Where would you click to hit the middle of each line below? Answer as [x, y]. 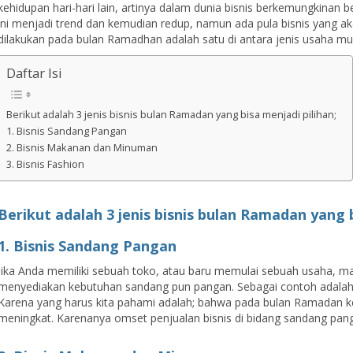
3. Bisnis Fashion [46, 164]
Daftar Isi [35, 73]
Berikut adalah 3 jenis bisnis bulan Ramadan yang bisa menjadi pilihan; [172, 115]
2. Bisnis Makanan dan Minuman [82, 148]
